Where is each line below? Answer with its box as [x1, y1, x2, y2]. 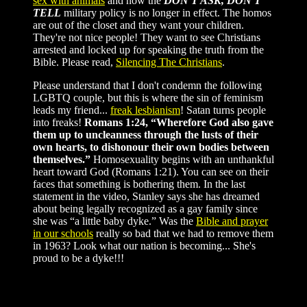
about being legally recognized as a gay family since [33, 203, 258, 214]
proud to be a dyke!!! [33, 252, 124, 264]
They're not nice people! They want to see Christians [33, 32, 260, 43]
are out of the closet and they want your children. [33, 19, 244, 31]
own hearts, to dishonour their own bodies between [33, 141, 269, 153]
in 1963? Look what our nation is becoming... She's [33, 240, 256, 251]
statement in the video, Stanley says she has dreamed [33, 191, 260, 202]
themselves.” [33, 153, 90, 165]
